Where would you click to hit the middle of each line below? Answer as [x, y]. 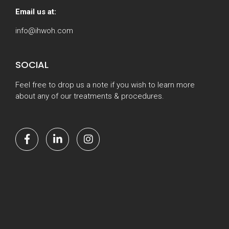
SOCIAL [32, 64]
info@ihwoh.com [44, 30]
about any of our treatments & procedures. [90, 96]
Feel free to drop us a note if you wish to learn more [105, 85]
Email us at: [36, 12]
